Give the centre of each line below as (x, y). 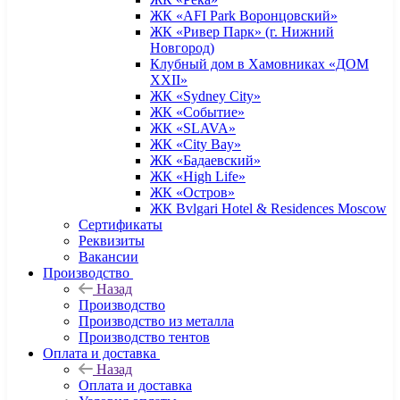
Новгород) (182, 48)
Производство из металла (156, 321)
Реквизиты (112, 241)
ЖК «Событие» (197, 112)
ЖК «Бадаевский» (205, 160)
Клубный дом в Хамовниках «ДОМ (259, 64)
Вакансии (108, 257)
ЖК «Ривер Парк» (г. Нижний (242, 32)
